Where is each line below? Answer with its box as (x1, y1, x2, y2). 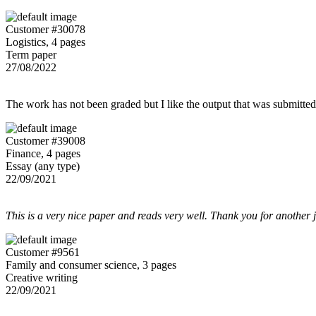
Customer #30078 (6, 23, 85, 35)
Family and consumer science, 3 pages (6, 258, 176, 271)
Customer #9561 (6, 245, 80, 258)
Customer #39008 (6, 134, 85, 147)
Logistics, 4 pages (6, 35, 85, 48)
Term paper (6, 48, 56, 61)
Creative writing (6, 271, 78, 284)
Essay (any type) (6, 159, 80, 172)
